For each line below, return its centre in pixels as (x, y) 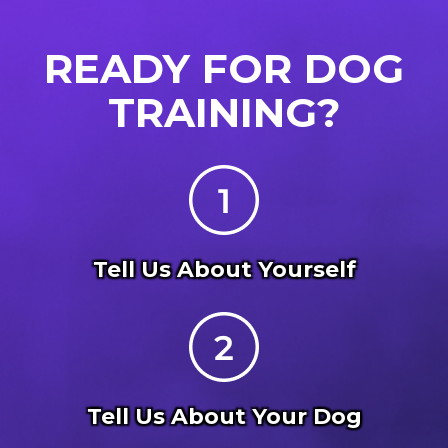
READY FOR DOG (224, 69)
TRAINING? (224, 113)
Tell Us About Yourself (224, 269)
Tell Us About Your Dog (224, 416)
